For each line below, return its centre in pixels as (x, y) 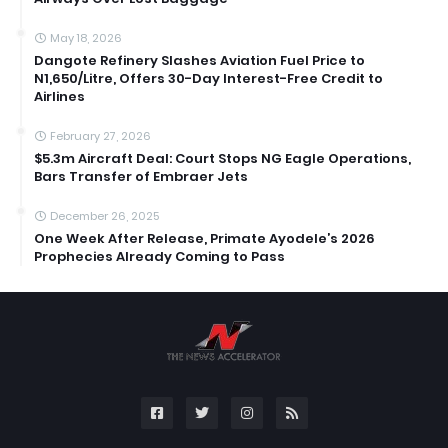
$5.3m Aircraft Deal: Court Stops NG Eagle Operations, (222, 159)
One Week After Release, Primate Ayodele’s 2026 (204, 239)
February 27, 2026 (100, 136)
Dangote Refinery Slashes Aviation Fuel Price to (199, 61)
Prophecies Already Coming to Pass (159, 257)
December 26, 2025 (104, 216)
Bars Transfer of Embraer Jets (141, 177)
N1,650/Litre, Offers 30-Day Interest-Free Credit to (208, 79)
